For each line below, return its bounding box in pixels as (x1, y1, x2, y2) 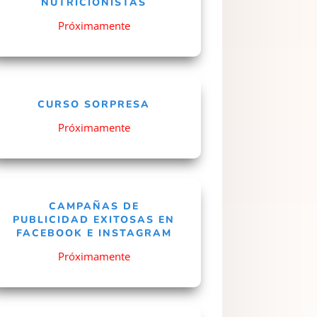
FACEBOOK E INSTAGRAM (16, 226, 172, 240)
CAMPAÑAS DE (48, 199, 139, 213)
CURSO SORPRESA (38, 97, 151, 111)
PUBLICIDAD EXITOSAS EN (13, 212, 175, 226)
